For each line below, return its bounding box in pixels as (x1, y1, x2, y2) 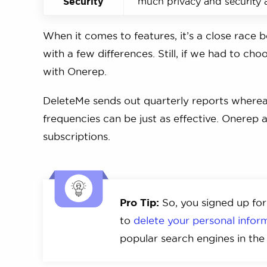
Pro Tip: (120, 196, 159, 208)
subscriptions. (43, 131, 110, 142)
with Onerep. (43, 66, 107, 77)
